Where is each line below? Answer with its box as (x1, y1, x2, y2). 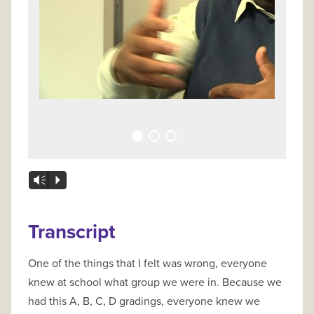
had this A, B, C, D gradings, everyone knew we (28, 294, 260, 309)
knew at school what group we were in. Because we (28, 275, 222, 290)
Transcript (28, 220, 115, 245)
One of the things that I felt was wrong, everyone (28, 257, 267, 271)
